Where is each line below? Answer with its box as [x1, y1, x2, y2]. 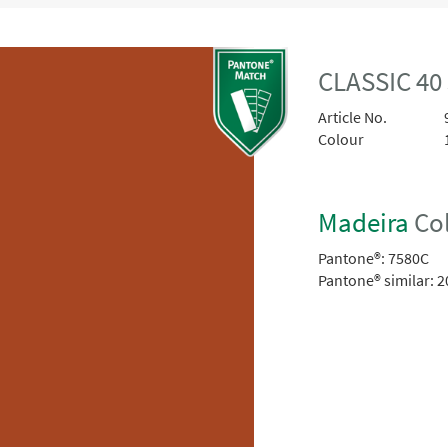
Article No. [318, 107, 388, 128]
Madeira [318, 205, 410, 239]
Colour [318, 129, 365, 150]
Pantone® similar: [318, 269, 435, 290]
